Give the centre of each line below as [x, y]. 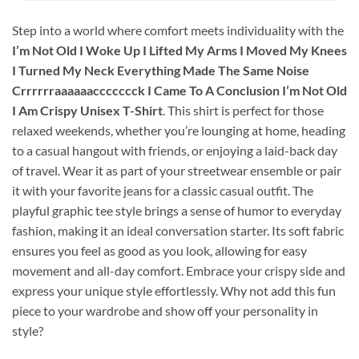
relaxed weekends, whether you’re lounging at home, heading [179, 131]
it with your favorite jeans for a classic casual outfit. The [163, 191]
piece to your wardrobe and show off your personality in [165, 311]
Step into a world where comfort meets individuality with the [178, 30]
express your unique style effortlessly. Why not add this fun [174, 291]
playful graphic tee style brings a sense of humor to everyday [177, 211]
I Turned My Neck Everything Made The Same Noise [161, 71]
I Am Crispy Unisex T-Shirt [87, 111]
